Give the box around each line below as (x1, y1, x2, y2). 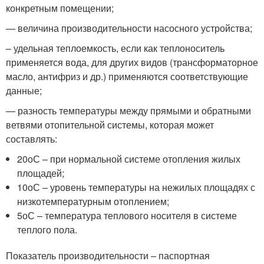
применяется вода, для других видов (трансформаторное (6, 55, 258, 69)
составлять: (6, 131, 57, 146)
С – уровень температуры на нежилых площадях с (33, 180, 256, 194)
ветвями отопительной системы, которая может (6, 117, 214, 131)
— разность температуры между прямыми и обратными (6, 103, 251, 117)
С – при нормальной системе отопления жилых (33, 151, 241, 166)
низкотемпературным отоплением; (17, 194, 170, 208)
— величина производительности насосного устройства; (6, 21, 252, 35)
